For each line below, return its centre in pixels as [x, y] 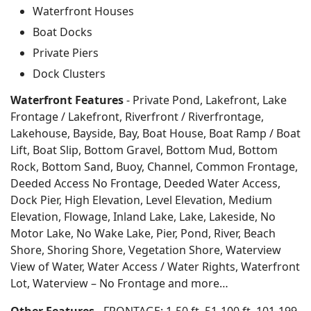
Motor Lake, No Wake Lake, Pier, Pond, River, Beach [143, 233]
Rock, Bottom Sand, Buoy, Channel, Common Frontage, [154, 167]
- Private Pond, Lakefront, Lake [205, 100]
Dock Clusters [69, 74]
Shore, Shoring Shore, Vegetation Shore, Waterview [146, 250]
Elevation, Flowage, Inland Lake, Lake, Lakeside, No [143, 217]
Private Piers [66, 53]
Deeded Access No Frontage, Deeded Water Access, [145, 183]
